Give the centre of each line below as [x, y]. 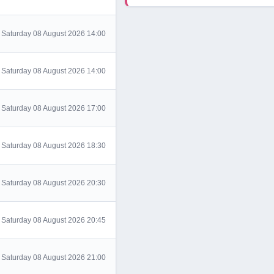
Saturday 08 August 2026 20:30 [54, 183]
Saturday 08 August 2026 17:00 [54, 108]
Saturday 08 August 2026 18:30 [54, 146]
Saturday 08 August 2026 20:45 [54, 220]
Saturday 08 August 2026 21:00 [54, 257]
